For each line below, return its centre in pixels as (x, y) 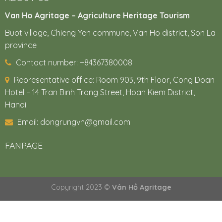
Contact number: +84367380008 (73, 63)
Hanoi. (16, 105)
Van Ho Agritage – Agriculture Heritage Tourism (97, 16)
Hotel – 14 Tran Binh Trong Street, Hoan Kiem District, (100, 92)
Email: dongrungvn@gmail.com (73, 122)
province (21, 45)
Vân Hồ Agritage (141, 188)
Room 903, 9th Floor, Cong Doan (155, 80)
